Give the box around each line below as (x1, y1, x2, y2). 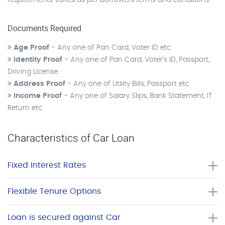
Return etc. (8, 104, 44, 111)
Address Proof (14, 80, 67, 87)
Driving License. (8, 68, 59, 75)
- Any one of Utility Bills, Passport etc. (67, 80, 191, 87)
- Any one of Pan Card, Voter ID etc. (51, 44, 172, 51)
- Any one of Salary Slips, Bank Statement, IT (64, 92, 212, 99)
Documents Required (8, 23, 81, 34)
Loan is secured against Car (8, 213, 121, 221)
